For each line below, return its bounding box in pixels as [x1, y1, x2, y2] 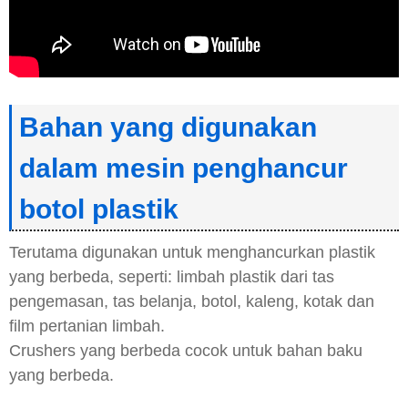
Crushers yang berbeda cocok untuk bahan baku [9, 342, 362, 361]
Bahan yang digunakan [19, 112, 317, 143]
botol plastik [19, 194, 178, 225]
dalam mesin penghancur [19, 153, 348, 184]
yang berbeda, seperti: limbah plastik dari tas [9, 268, 334, 287]
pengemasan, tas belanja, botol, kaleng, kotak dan [9, 292, 374, 311]
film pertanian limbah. [9, 317, 165, 336]
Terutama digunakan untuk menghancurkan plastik [9, 243, 375, 262]
